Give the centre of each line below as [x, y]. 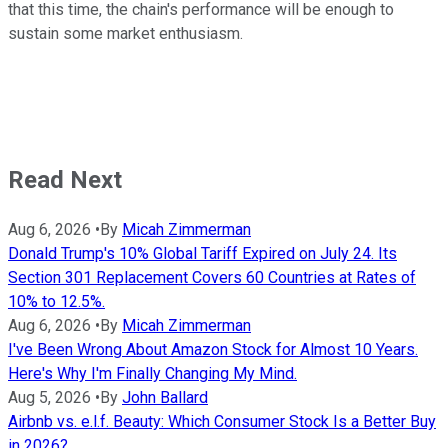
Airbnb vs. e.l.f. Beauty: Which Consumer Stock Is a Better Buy [222, 421]
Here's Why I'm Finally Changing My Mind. [152, 373]
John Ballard [165, 397]
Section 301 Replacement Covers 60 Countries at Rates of [212, 277]
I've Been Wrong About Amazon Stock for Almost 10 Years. [213, 349]
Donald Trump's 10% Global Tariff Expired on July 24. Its [202, 253]
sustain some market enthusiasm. [127, 33]
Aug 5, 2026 [49, 397]
